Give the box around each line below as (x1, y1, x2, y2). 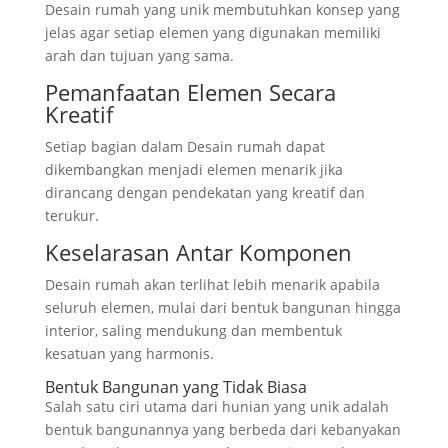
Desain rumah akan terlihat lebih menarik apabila (44, 275, 380, 295)
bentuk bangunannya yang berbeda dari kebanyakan (44, 420, 401, 440)
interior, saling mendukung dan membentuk (44, 321, 342, 341)
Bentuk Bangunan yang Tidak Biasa (44, 376, 307, 399)
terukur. (44, 206, 99, 226)
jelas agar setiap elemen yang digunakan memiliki (44, 23, 381, 43)
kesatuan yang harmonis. (44, 344, 214, 364)
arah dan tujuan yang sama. (44, 46, 234, 66)
